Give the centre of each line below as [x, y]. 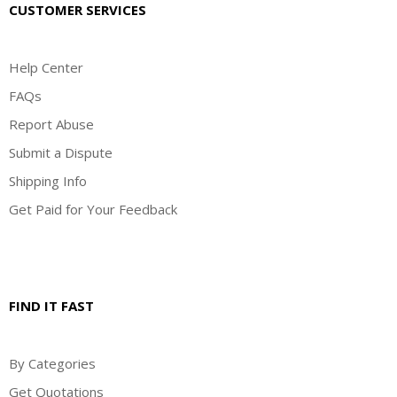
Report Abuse [51, 124]
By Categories [52, 363]
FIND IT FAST [51, 305]
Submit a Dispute [61, 152]
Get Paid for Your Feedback [93, 209]
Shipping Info [48, 180]
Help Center [46, 67]
